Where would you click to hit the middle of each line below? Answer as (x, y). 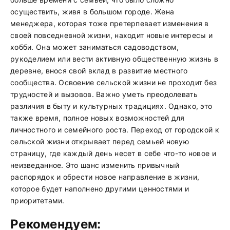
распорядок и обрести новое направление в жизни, (105, 177)
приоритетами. (37, 200)
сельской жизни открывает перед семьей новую (100, 141)
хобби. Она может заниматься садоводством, (95, 47)
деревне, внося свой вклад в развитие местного (99, 71)
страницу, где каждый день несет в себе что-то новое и (113, 153)
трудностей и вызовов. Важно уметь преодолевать (104, 94)
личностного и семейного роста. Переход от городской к (115, 130)
